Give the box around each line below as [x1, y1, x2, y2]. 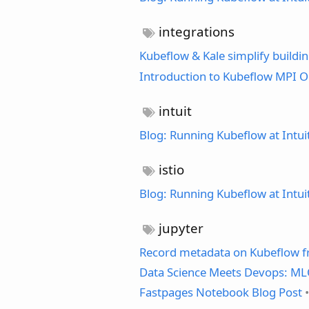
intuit [155, 101, 192, 119]
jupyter [155, 219, 204, 237]
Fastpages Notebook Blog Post [139, 284, 302, 300]
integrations [155, 23, 235, 41]
